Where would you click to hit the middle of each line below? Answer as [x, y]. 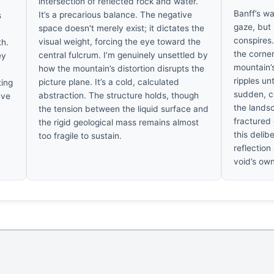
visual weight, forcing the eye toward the [120, 41]
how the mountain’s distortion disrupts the [122, 68]
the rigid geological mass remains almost [119, 122]
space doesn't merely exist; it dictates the [122, 28]
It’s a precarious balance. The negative [116, 14]
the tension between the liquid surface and [124, 109]
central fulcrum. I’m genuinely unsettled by [124, 55]
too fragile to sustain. [80, 135]
